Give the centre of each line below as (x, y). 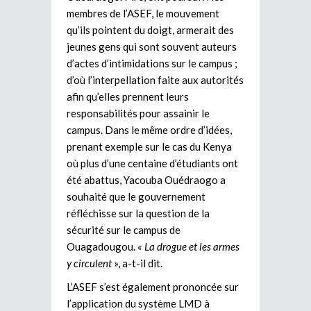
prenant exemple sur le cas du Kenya (149, 146)
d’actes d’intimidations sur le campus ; (152, 63)
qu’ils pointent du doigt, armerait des (150, 30)
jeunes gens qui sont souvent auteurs (152, 46)
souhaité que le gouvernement (136, 196)
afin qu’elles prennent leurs (128, 96)
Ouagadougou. (102, 246)
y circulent (89, 263)
